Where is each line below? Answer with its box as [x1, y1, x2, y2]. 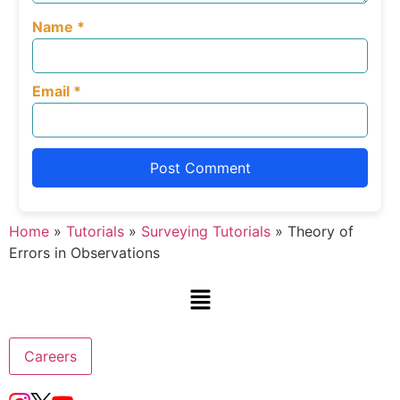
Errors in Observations [9, 244, 160, 262]
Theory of [283, 222, 354, 241]
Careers [24, 347, 77, 366]
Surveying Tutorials [141, 222, 271, 241]
